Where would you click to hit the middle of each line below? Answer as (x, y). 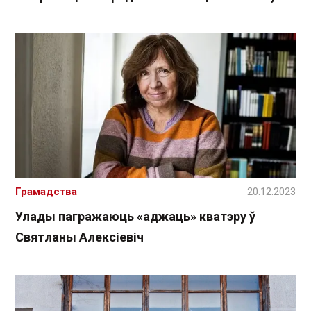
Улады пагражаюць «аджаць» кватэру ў (135, 217)
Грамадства (46, 192)
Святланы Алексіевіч (79, 237)
